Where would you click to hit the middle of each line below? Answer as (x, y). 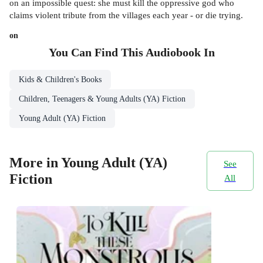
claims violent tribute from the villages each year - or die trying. (126, 15)
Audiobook (173, 52)
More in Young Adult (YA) (88, 163)
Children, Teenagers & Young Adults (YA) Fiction (102, 99)
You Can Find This (97, 52)
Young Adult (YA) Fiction (62, 118)
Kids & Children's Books (60, 79)
